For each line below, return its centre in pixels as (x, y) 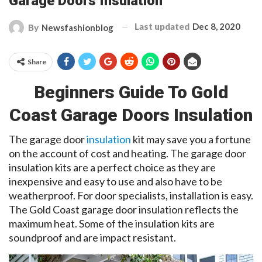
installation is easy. (211, 195)
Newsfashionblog (77, 27)
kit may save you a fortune (191, 139)
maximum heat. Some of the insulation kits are (112, 223)
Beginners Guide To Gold (131, 92)
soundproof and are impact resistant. (93, 237)
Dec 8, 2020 (216, 26)
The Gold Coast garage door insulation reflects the (124, 209)
